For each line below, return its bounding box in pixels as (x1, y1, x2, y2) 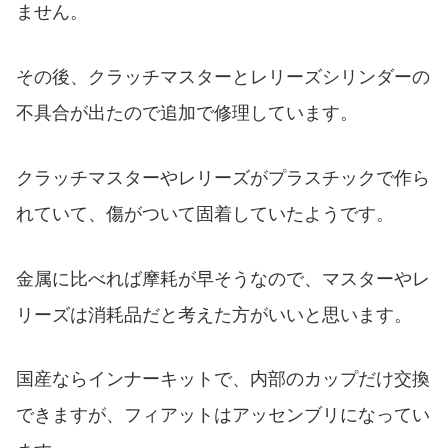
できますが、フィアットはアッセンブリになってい (16, 405, 430, 426)
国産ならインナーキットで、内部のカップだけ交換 (16, 369, 430, 390)
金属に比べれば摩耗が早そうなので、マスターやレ (16, 268, 430, 289)
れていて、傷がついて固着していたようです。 (16, 203, 394, 224)
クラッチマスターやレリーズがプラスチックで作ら (16, 167, 430, 188)
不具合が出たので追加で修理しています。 (16, 103, 358, 123)
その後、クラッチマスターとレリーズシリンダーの (16, 67, 430, 87)
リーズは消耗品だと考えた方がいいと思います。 (16, 304, 412, 325)
